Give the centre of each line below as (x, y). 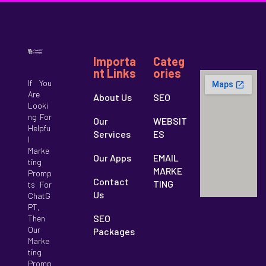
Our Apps (113, 158)
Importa (115, 61)
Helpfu (39, 128)
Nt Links (115, 73)
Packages (114, 231)
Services (112, 134)
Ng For (40, 116)
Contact (111, 181)
